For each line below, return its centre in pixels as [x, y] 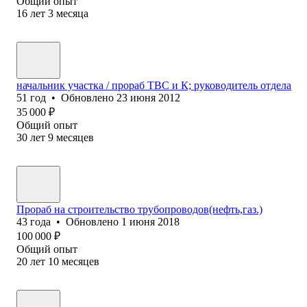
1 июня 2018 [150, 221]
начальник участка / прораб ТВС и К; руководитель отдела [154, 85]
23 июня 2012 [148, 97]
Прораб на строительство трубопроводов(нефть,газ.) [139, 209]
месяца [72, 13]
